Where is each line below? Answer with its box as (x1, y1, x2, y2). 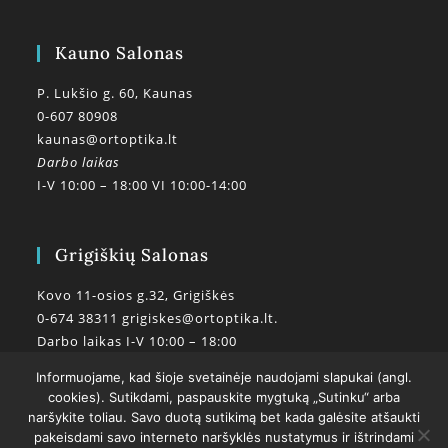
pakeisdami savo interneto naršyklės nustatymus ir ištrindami (34, 429, 414, 445)
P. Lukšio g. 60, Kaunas (37, 83, 194, 102)
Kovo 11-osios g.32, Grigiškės (37, 285, 236, 304)
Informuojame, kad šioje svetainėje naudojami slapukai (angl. (36, 369, 412, 385)
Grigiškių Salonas (55, 243, 210, 266)
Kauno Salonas (55, 41, 185, 64)
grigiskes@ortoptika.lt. (122, 308, 279, 327)
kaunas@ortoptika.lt (37, 129, 179, 148)
